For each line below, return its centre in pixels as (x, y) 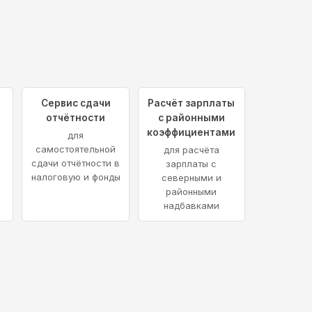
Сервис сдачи (76, 103)
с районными (191, 117)
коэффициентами (192, 132)
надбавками (191, 205)
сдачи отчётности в (76, 163)
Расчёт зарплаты (192, 103)
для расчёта (191, 149)
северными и (191, 177)
